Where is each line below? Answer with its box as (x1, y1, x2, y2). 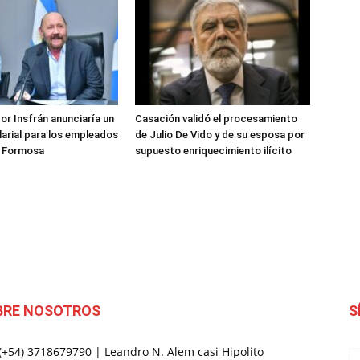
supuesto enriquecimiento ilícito (135, 145, 292, 157)
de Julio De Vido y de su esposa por (135, 129, 305, 141)
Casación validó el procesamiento (135, 112, 297, 125)
